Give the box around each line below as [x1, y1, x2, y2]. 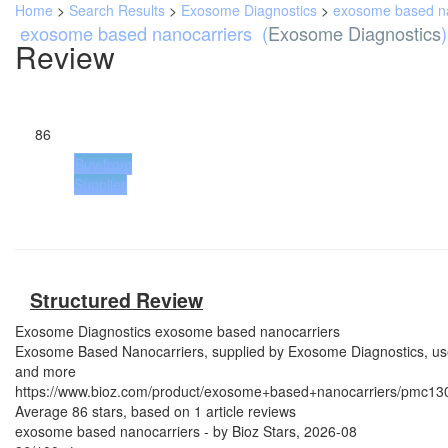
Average [15, 401, 72, 421]
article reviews [202, 401, 296, 421]
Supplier [74, 174, 126, 194]
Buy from [75, 154, 132, 174]
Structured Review [30, 286, 203, 314]
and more [15, 361, 76, 381]
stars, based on [88, 401, 194, 421]
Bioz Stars [232, 421, 296, 441]
